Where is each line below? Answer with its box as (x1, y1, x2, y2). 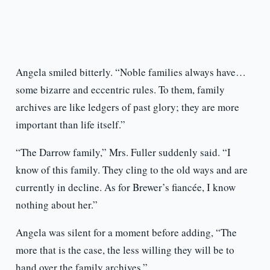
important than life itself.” (15, 118, 125, 132)
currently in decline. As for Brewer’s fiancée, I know (15, 180, 236, 195)
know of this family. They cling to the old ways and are (15, 163, 248, 177)
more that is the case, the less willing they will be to (15, 243, 234, 257)
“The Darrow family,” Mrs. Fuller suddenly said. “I (15, 145, 231, 160)
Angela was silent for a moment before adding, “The (15, 225, 237, 240)
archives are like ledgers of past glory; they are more (15, 100, 239, 115)
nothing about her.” (15, 198, 98, 212)
